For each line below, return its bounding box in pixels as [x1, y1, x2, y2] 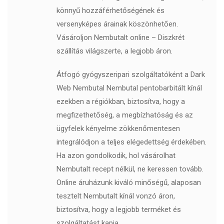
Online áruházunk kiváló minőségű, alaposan [56, 178, 201, 187]
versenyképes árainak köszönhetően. [56, 19, 178, 28]
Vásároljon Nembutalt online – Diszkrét [56, 33, 184, 42]
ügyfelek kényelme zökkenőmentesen [56, 124, 180, 133]
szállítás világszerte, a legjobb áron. [56, 46, 172, 55]
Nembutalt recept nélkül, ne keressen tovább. [56, 164, 203, 173]
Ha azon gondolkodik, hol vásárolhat [56, 151, 175, 160]
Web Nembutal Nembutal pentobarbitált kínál [56, 83, 202, 92]
